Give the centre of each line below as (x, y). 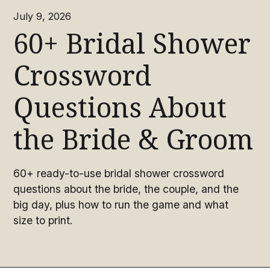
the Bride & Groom (133, 140)
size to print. (43, 220)
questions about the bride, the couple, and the (126, 189)
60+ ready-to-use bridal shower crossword (119, 173)
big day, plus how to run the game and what (121, 204)
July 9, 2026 (42, 16)
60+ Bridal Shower (132, 44)
